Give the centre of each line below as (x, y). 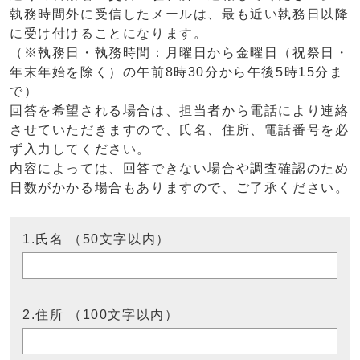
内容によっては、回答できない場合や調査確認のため (180, 168)
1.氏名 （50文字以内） (96, 239)
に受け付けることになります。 (109, 33)
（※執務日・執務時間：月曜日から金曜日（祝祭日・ (180, 53)
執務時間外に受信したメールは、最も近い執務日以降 (180, 14)
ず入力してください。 (80, 149)
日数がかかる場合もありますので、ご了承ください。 (180, 188)
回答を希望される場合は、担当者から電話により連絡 (180, 110)
